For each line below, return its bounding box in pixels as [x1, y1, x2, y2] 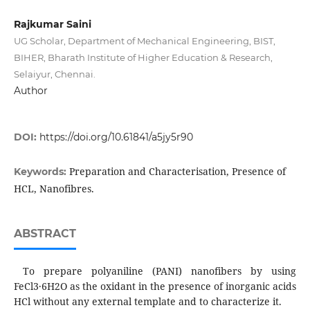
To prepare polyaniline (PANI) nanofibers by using [13, 264, 297, 278]
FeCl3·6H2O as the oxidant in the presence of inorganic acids [13, 280, 297, 293]
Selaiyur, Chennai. [13, 69, 95, 80]
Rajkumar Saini [13, 18, 91, 30]
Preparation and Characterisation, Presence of [69, 165, 286, 179]
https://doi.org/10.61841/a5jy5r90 [39, 131, 193, 144]
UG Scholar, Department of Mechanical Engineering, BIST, [13, 35, 275, 46]
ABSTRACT [13, 227, 76, 241]
